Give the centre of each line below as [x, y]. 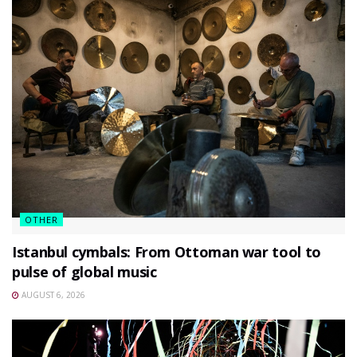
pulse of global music [84, 271]
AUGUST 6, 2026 [52, 294]
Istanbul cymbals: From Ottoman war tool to [167, 251]
